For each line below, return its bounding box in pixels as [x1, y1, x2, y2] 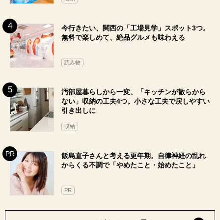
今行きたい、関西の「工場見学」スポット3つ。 [61, 24, 210, 32]
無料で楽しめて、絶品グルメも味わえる [61, 33, 185, 42]
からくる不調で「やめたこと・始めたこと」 [61, 161, 199, 169]
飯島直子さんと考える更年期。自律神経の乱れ [61, 152, 206, 160]
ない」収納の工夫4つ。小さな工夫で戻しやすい [61, 97, 210, 106]
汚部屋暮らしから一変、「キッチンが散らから [61, 88, 206, 96]
